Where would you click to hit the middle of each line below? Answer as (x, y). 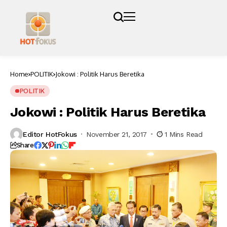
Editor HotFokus (50, 134)
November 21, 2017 (117, 134)
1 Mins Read (184, 134)
